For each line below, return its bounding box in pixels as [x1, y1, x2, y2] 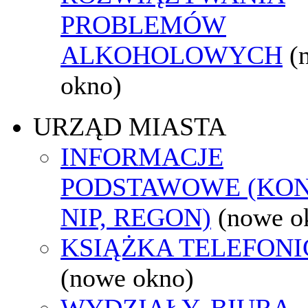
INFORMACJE [60, 142, 223, 171]
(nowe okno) [60, 263, 194, 292]
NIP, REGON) [60, 202, 211, 232]
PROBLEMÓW [60, 10, 226, 39]
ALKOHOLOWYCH [60, 40, 283, 69]
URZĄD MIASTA [33, 111, 226, 141]
